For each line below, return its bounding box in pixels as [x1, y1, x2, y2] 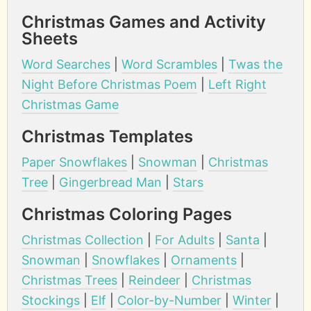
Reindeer [128, 272, 180, 287]
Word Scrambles [121, 56, 217, 72]
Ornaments [171, 252, 237, 267]
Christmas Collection [22, 232, 144, 247]
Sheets [22, 28, 78, 49]
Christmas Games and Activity [22, 11, 266, 32]
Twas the [228, 56, 283, 72]
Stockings [22, 292, 80, 308]
